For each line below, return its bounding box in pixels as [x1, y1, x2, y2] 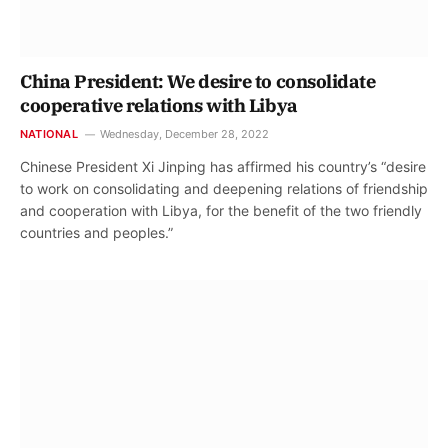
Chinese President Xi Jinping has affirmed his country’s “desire [20, 157, 426, 175]
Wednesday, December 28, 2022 [99, 126, 269, 141]
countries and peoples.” [20, 223, 173, 241]
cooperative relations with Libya [20, 93, 298, 117]
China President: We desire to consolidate [20, 69, 376, 93]
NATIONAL [20, 126, 78, 141]
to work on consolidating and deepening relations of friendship [20, 179, 428, 197]
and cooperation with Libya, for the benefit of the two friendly [20, 201, 422, 219]
